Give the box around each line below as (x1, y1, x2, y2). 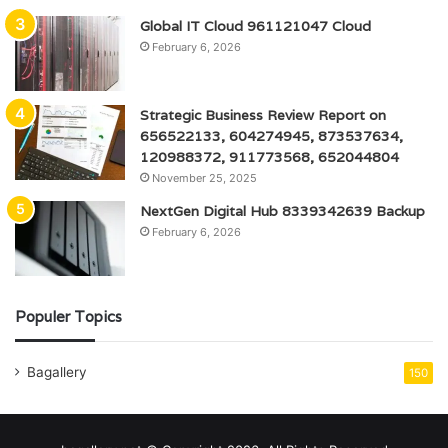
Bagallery (27, 364, 87, 381)
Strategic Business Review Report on (140, 106, 386, 125)
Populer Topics (15, 307, 122, 327)
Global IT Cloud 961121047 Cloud (140, 17, 371, 36)
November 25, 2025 (152, 171, 257, 186)
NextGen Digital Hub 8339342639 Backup (140, 202, 425, 221)
